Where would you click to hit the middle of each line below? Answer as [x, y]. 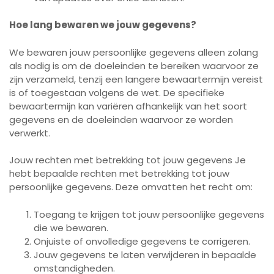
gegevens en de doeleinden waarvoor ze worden [121, 119]
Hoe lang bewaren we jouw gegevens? [103, 25]
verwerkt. [30, 133]
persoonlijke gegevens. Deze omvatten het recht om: [131, 187]
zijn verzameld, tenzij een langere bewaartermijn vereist [136, 79]
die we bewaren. [71, 228]
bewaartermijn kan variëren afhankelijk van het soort [128, 106]
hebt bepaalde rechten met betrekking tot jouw [119, 173]
